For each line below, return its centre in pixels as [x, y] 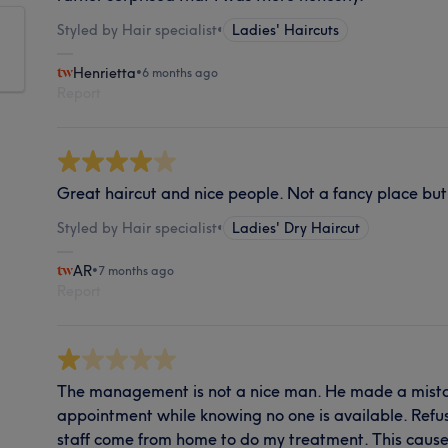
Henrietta [105, 72]
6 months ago [180, 72]
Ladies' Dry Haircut [296, 227]
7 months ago [136, 270]
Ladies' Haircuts [286, 29]
